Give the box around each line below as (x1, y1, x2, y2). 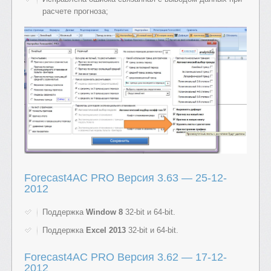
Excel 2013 (86, 226, 126, 235)
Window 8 (86, 207, 123, 217)
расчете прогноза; (42, 6, 108, 16)
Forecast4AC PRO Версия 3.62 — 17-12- (24, 251, 227, 264)
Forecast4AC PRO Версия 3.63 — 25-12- (24, 172, 227, 184)
